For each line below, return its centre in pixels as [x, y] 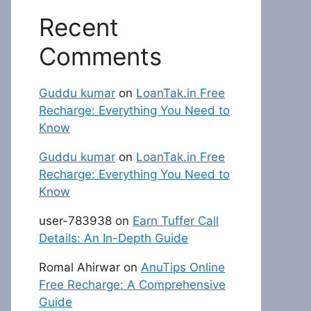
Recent [79, 27]
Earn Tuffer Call [176, 221]
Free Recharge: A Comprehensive [132, 285]
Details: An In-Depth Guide [114, 238]
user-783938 [75, 221]
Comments [100, 56]
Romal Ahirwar [79, 267]
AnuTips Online [183, 267]
